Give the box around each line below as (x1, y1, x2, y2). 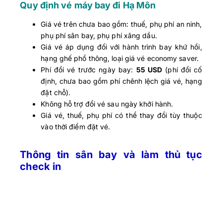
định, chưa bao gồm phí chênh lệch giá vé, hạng (41, 77, 202, 86)
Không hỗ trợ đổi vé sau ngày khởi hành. (41, 100, 173, 109)
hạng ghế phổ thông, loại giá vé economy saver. (41, 54, 199, 63)
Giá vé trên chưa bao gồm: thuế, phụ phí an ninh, (41, 20, 202, 29)
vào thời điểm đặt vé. (41, 122, 111, 131)
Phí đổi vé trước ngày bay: (41, 65, 136, 74)
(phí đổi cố (162, 65, 202, 74)
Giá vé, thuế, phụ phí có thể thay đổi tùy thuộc (41, 111, 202, 120)
